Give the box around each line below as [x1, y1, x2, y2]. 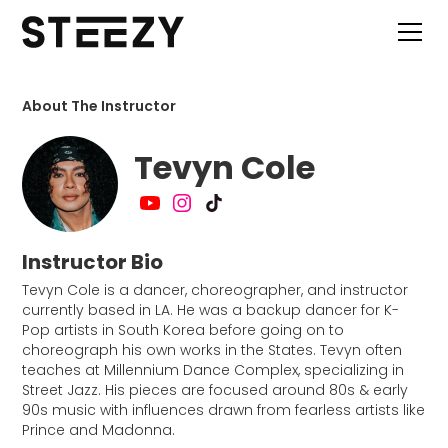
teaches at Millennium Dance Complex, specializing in [22, 360, 405, 380]
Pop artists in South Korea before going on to [22, 320, 345, 340]
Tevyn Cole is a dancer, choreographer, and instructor [22, 280, 409, 300]
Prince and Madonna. [22, 420, 176, 440]
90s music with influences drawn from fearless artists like [22, 400, 426, 420]
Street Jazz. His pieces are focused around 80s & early [22, 380, 409, 400]
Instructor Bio [22, 248, 164, 276]
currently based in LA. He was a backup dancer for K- [22, 300, 400, 320]
